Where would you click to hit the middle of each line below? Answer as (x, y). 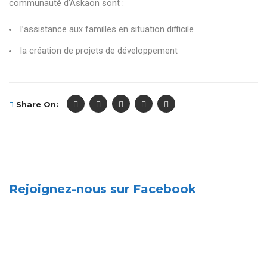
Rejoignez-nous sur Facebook (103, 189)
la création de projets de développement (99, 51)
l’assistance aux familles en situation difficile (107, 30)
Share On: (36, 105)
